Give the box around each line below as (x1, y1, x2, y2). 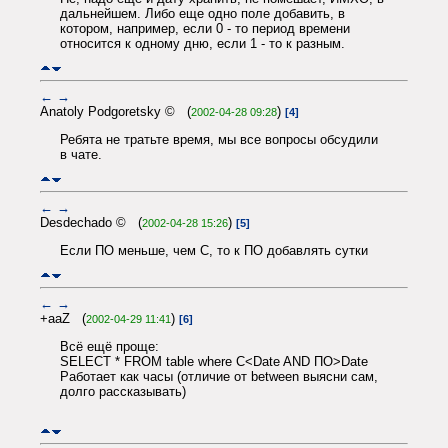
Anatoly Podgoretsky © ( (40, 103, 191, 119)
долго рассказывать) (60, 383, 186, 399)
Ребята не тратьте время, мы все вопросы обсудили (60, 132, 378, 148)
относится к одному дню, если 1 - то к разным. (60, 36, 345, 52)
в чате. (60, 147, 102, 163)
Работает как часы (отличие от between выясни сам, (60, 368, 378, 384)
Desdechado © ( (40, 214, 142, 230)
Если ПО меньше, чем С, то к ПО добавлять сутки (60, 243, 368, 258)
